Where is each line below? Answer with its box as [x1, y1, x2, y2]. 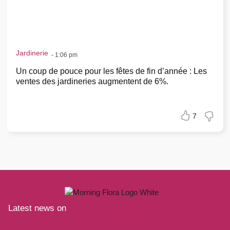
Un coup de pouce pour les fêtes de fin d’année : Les [15, 66, 207, 75]
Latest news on [8, 203, 66, 213]
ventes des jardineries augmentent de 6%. [15, 76, 168, 86]
